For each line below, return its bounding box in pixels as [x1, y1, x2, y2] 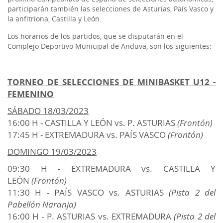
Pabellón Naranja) [7, 199, 76, 210]
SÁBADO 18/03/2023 [7, 105, 89, 116]
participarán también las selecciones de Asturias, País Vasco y [7, 4, 214, 13]
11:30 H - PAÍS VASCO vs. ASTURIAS [7, 187, 164, 198]
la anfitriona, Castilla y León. [7, 14, 102, 23]
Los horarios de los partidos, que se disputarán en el [7, 31, 183, 41]
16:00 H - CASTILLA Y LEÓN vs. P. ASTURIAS [7, 117, 177, 128]
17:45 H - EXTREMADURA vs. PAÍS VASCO [7, 129, 166, 140]
